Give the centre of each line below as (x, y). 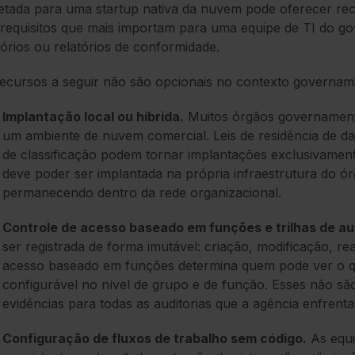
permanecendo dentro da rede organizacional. (142, 193)
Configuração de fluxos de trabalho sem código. (155, 339)
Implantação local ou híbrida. (93, 117)
